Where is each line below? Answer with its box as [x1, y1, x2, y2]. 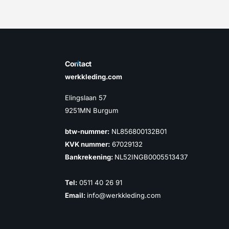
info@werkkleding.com [87, 191, 161, 199]
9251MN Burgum [65, 106, 119, 114]
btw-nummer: [65, 127, 109, 135]
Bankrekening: [65, 152, 114, 161]
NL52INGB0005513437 [114, 152, 188, 161]
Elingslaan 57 [65, 93, 106, 102]
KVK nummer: [65, 140, 110, 148]
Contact [65, 59, 92, 68]
